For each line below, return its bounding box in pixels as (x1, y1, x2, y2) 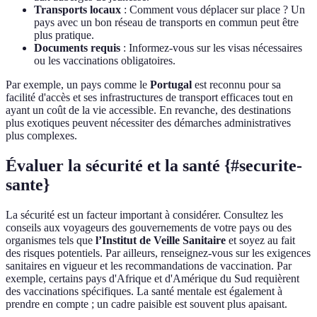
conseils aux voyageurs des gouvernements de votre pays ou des (6, 221, 292, 234)
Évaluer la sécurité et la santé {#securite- (6, 156, 302, 175)
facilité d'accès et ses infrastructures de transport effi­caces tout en (6, 91, 293, 104)
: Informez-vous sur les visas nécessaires (120, 42, 302, 54)
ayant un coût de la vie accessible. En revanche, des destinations (6, 104, 291, 117)
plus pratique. (34, 29, 94, 42)
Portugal (150, 79, 192, 91)
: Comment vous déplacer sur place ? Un (121, 4, 305, 16)
